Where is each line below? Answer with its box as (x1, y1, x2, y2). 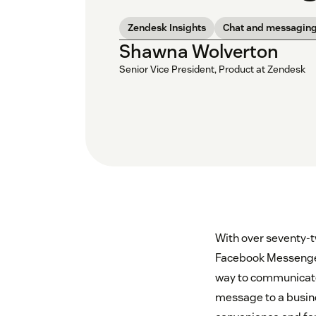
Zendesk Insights (128, 21, 206, 35)
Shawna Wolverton (119, 39, 279, 63)
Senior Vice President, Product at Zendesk (119, 63, 305, 76)
